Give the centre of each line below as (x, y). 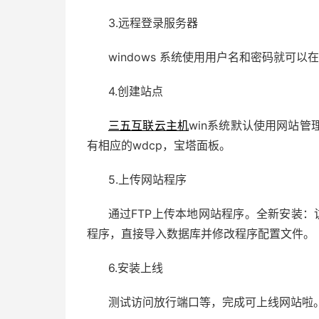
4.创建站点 (136, 91)
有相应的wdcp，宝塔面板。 (159, 145)
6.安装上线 (136, 268)
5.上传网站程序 (147, 179)
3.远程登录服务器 (153, 23)
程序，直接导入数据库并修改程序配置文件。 (201, 234)
